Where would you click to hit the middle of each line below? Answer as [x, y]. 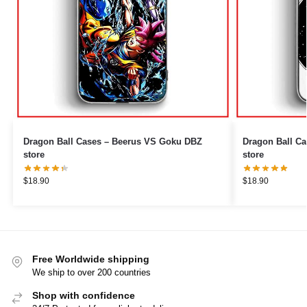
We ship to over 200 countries [91, 272]
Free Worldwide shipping [91, 259]
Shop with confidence [84, 295]
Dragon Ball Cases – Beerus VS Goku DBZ [67, 141]
